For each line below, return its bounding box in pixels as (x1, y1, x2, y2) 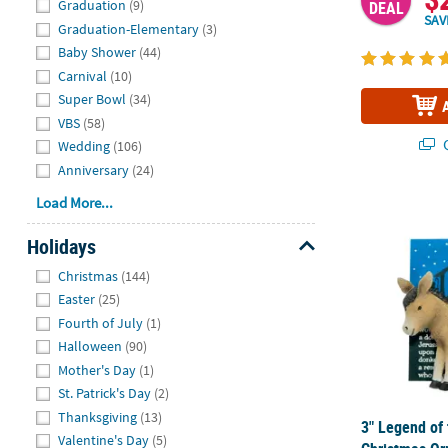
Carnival (58, 66, 108, 85)
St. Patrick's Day (58, 384, 152, 403)
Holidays (26, 233, 96, 261)
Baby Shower (58, 43, 137, 62)
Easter (58, 290, 96, 309)
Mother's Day (58, 360, 137, 379)
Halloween (58, 337, 123, 356)
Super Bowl (58, 90, 127, 109)
